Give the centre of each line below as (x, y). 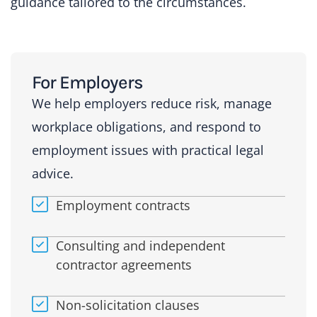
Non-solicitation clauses (127, 305)
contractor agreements (123, 264)
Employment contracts (123, 205)
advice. (53, 174)
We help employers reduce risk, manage (152, 104)
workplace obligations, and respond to (146, 127)
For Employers (87, 83)
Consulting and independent (140, 245)
